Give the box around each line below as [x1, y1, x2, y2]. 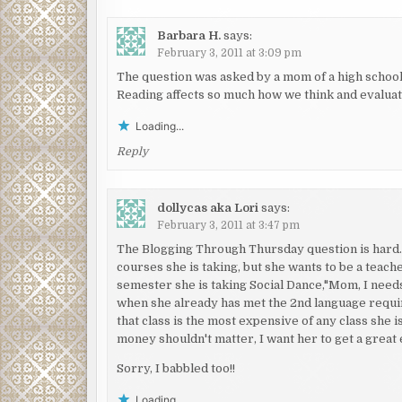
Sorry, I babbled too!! [117, 361, 236, 375]
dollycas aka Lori [157, 200, 259, 214]
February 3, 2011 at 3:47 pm [157, 218, 301, 232]
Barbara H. [157, 29, 222, 43]
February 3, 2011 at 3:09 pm [157, 47, 302, 60]
